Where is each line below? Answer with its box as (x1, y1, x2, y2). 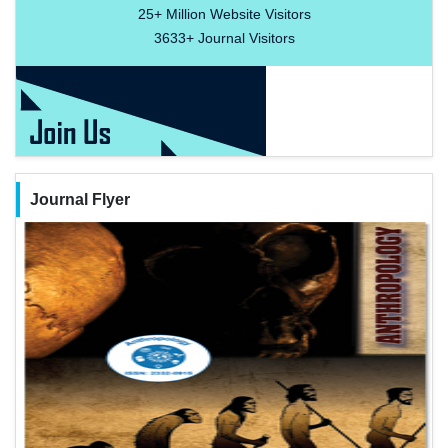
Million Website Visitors (161, 6, 311, 23)
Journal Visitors (193, 30, 295, 47)
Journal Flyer (29, 191, 130, 209)
